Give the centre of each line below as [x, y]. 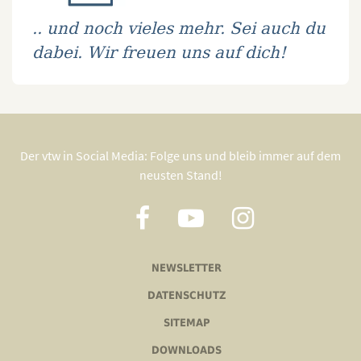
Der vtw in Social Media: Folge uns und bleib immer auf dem [180, 156]
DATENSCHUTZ [187, 295]
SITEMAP [187, 323]
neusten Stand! [180, 175]
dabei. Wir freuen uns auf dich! [159, 52]
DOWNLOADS [187, 350]
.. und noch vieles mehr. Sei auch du [179, 28]
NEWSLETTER [187, 268]
